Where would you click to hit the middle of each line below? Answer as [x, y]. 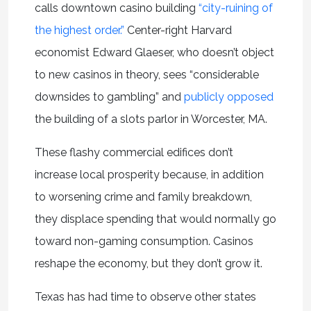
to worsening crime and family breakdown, [143, 196]
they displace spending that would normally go [155, 219]
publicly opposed [228, 96]
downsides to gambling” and [109, 96]
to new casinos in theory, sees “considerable [146, 74]
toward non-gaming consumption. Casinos [144, 241]
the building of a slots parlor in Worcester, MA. [152, 119]
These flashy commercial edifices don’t [134, 152]
